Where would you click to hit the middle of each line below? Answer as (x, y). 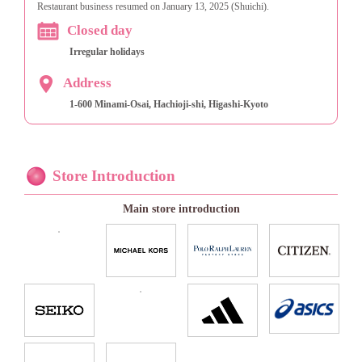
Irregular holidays (107, 51)
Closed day (100, 31)
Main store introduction (181, 208)
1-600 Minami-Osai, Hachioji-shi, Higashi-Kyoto (169, 104)
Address (87, 83)
